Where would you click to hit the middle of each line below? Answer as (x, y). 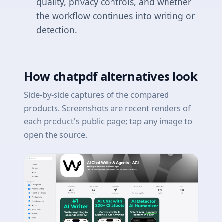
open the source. (55, 135)
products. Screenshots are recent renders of (107, 108)
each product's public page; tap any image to (108, 121)
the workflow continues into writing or (115, 16)
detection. (56, 29)
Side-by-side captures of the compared (96, 94)
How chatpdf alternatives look (111, 76)
